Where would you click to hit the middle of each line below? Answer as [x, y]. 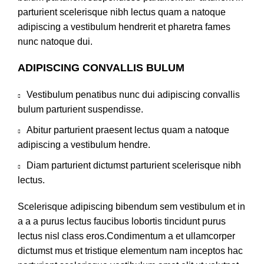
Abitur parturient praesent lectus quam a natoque [128, 130]
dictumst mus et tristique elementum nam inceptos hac [130, 250]
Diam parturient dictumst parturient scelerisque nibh [134, 165]
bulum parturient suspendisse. [80, 109]
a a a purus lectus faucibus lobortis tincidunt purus [122, 221]
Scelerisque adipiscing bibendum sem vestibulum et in [131, 206]
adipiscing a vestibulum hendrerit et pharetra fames [124, 27]
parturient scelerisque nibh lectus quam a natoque [122, 12]
